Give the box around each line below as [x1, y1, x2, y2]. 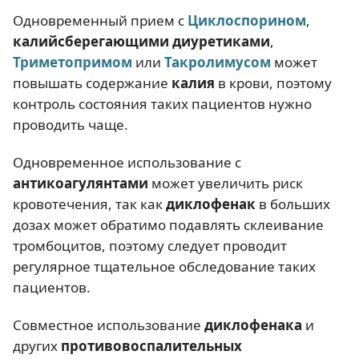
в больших [256, 195, 330, 213]
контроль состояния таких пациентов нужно [13, 94, 312, 113]
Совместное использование [13, 316, 204, 335]
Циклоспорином [188, 10, 306, 30]
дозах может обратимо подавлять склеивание [13, 216, 324, 234]
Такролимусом [164, 52, 271, 71]
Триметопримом [13, 52, 132, 71]
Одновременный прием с [13, 10, 188, 30]
